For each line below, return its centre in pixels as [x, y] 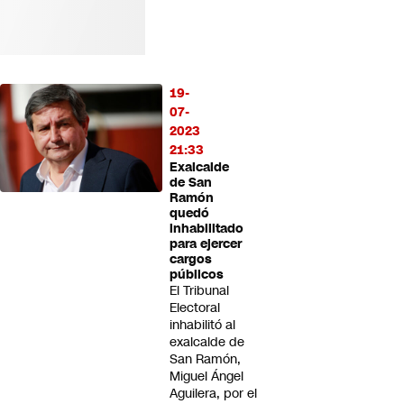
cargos [191, 259]
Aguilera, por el [213, 393]
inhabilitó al [202, 325]
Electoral [195, 308]
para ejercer [206, 244]
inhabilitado [207, 229]
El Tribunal [199, 290]
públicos [197, 275]
